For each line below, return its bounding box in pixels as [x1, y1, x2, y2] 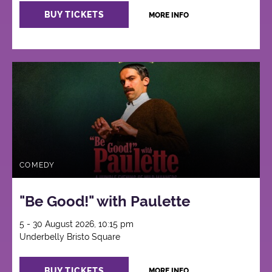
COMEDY [19, 161, 55, 170]
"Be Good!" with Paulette [19, 192, 191, 211]
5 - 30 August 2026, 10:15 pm [19, 219, 134, 229]
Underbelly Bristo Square [19, 232, 121, 242]
